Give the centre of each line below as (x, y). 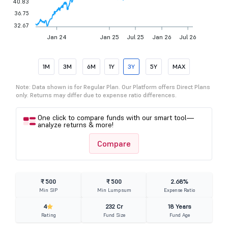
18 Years (179, 206)
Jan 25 (109, 37)
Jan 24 (57, 37)
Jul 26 (188, 37)
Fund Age (179, 215)
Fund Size (114, 215)
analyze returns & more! (76, 125)
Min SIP (49, 190)
